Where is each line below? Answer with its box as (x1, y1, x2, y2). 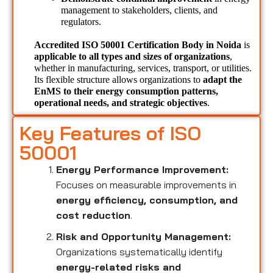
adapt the (203, 74, 242, 85)
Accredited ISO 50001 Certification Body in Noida (34, 39, 244, 50)
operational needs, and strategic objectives (34, 97, 207, 108)
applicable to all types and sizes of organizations (34, 51, 230, 62)
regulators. (61, 16, 101, 27)
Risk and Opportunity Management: (56, 230, 231, 243)
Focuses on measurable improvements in (56, 178, 236, 191)
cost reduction (56, 208, 130, 221)
